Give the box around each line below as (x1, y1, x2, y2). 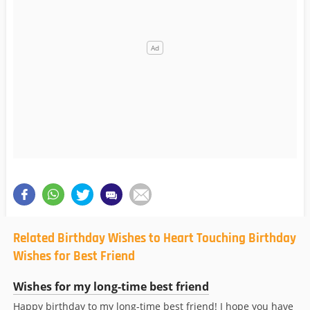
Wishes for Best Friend (13, 248, 135, 266)
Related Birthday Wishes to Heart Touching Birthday (13, 230, 296, 248)
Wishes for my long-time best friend (13, 279, 209, 295)
